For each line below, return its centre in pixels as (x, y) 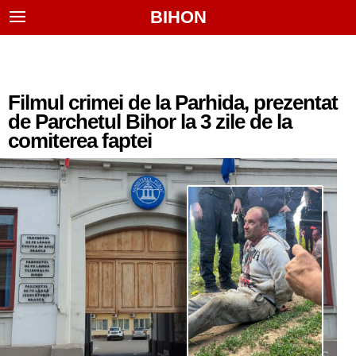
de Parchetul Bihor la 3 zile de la (150, 122)
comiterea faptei (80, 141)
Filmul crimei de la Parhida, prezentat (173, 103)
